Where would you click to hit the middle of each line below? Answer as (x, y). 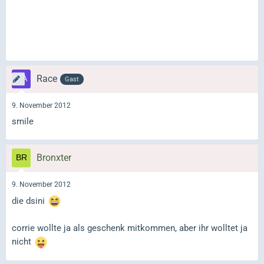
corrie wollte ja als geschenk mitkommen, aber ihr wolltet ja (130, 228)
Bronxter (54, 158)
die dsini (29, 201)
